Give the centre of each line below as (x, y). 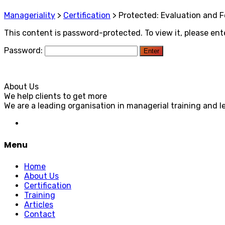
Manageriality (30, 15)
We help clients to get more (55, 96)
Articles (39, 205)
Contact (40, 214)
